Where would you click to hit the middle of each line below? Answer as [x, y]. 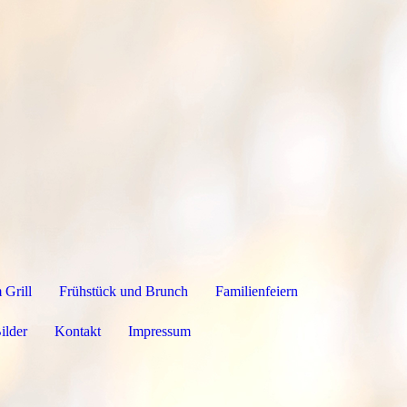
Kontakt [78, 332]
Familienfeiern [257, 292]
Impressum [159, 332]
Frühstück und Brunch [124, 292]
